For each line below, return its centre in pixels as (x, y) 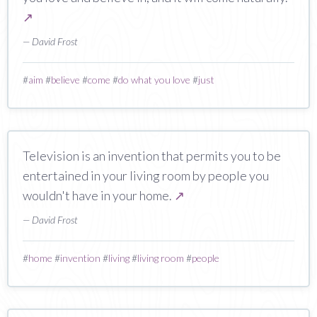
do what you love (154, 79)
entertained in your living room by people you (146, 175)
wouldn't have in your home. (98, 195)
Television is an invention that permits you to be (152, 155)
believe (65, 79)
